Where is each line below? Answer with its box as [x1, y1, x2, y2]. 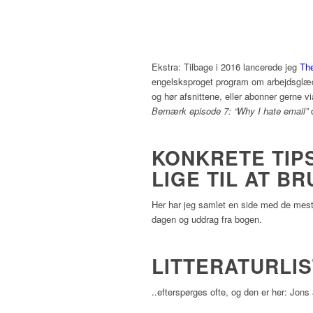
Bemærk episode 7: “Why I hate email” [152, 104, 311, 118]
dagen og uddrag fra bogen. [152, 212, 262, 226]
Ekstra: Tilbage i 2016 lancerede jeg [152, 60, 300, 74]
